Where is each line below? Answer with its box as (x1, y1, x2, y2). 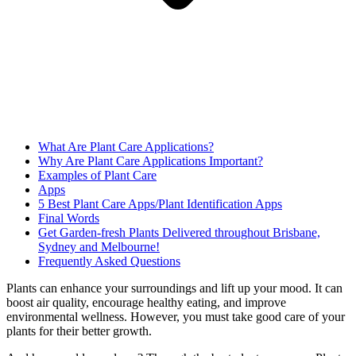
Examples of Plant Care (38, 168, 157, 183)
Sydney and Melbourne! (38, 240, 160, 254)
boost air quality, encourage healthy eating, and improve (6, 296, 286, 310)
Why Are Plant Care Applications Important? (38, 154, 263, 168)
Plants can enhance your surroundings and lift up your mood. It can (6, 281, 342, 296)
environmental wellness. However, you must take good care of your (6, 310, 345, 324)
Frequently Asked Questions (38, 254, 180, 269)
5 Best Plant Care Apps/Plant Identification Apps (38, 197, 282, 211)
